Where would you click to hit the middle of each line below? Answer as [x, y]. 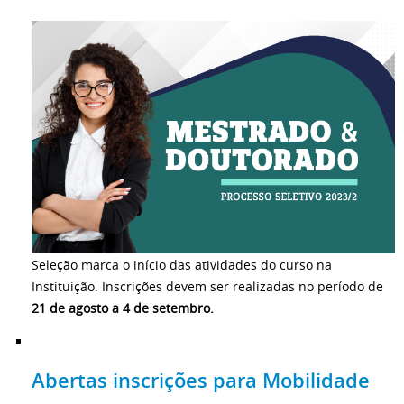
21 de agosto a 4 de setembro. [123, 308]
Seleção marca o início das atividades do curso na [182, 265]
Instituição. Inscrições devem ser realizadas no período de [207, 287]
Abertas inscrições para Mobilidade [201, 380]
